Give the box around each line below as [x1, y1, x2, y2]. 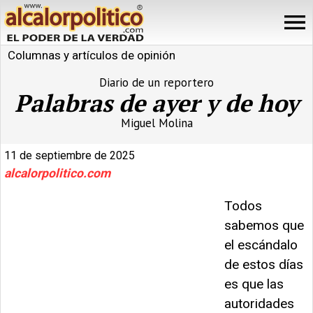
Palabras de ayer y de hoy [14, 87, 299, 119]
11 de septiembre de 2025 [4, 148, 135, 162]
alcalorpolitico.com [4, 166, 110, 180]
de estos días [224, 256, 303, 272]
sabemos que [224, 217, 304, 233]
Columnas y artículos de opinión [8, 48, 175, 62]
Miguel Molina [120, 115, 193, 131]
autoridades [224, 295, 294, 312]
